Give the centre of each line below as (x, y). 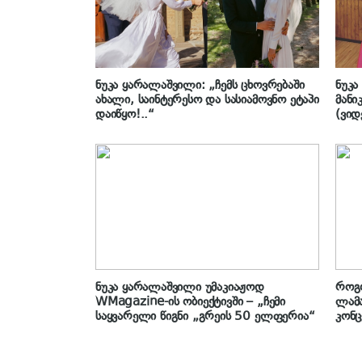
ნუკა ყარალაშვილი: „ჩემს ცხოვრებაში (200, 85)
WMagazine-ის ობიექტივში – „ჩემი (190, 302)
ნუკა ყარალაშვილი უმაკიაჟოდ (180, 287)
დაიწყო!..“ (125, 114)
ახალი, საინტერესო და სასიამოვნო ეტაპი (207, 100)
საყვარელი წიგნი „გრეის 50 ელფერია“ (205, 316)
